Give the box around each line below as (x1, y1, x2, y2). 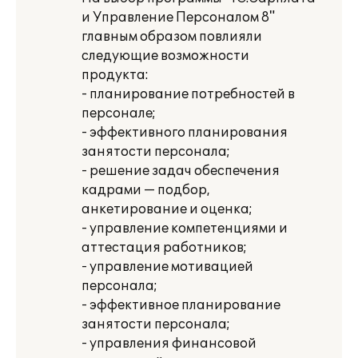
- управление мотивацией (82, 259, 253, 275)
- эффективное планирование (82, 297, 280, 313)
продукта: (82, 67, 149, 83)
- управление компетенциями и (82, 221, 288, 237)
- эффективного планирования (82, 125, 288, 141)
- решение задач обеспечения (82, 163, 280, 179)
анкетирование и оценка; (82, 201, 253, 217)
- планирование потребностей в (82, 86, 295, 102)
